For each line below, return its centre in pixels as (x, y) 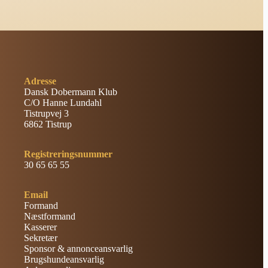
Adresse (40, 81)
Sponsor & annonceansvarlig (79, 249)
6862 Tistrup (48, 124)
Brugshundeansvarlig (64, 259)
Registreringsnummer (68, 154)
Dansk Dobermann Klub (71, 92)
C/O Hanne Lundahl (63, 103)
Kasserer (41, 227)
